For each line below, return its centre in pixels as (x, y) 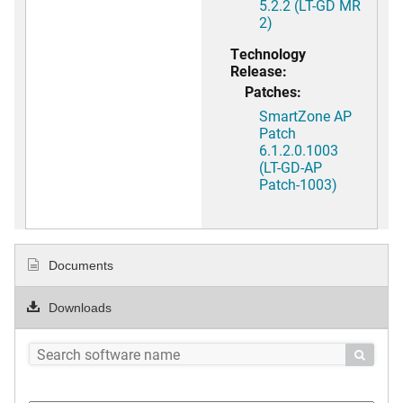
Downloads (79, 307)
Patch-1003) (298, 184)
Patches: (273, 92)
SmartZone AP (305, 116)
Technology (268, 54)
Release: (259, 71)
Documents (80, 266)
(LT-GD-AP (291, 167)
